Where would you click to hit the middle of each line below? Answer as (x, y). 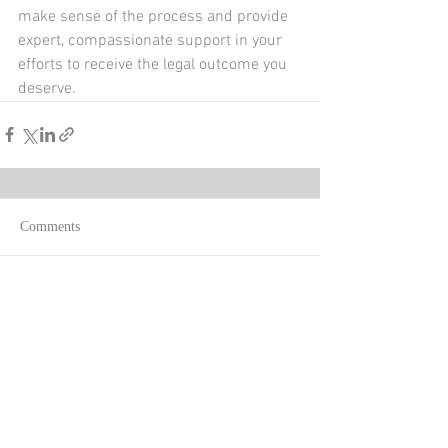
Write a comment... (92, 305)
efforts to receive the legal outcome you (154, 64)
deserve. (49, 88)
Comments (50, 226)
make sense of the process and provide (155, 16)
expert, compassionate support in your (152, 40)
